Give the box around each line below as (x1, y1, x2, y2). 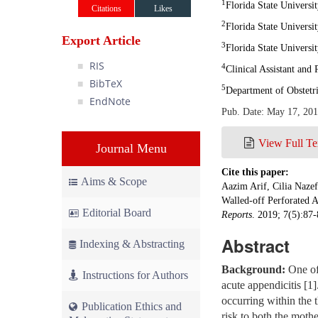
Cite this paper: (221, 167, 289, 177)
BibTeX (89, 77, 122, 90)
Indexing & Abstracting (79, 238, 185, 250)
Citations (91, 4, 121, 13)
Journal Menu (95, 141, 167, 155)
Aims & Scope (81, 175, 147, 187)
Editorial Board (82, 207, 151, 219)
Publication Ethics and (79, 300, 182, 312)
